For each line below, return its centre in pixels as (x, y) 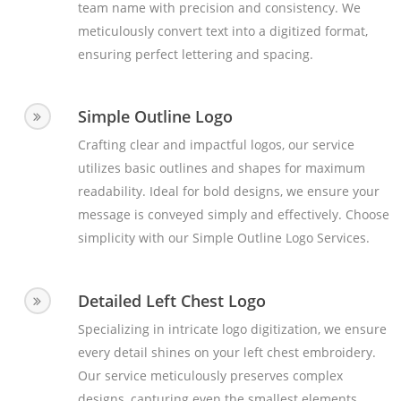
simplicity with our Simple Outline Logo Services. (223, 238)
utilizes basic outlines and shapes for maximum (221, 168)
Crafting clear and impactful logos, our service (216, 145)
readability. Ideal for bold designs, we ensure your (228, 192)
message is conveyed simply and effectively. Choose (233, 215)
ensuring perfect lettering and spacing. (195, 55)
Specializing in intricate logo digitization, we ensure (232, 328)
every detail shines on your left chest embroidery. (226, 352)
